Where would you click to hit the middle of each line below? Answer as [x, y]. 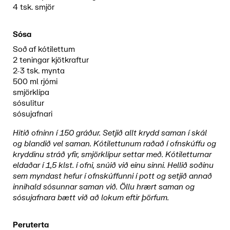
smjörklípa [31, 93]
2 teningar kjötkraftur [51, 61]
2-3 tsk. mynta [39, 71]
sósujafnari [32, 114]
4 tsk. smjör [33, 8]
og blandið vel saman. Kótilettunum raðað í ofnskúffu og [114, 144]
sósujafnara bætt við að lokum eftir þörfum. [91, 198]
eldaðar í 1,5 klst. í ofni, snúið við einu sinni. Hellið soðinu [113, 166]
